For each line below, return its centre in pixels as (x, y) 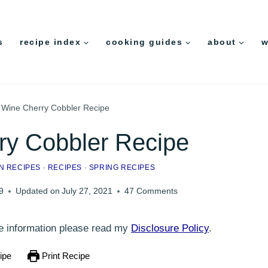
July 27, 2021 (87, 191)
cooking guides (144, 42)
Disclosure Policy (170, 229)
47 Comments (151, 191)
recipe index (50, 42)
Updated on (38, 191)
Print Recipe (64, 256)
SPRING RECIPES (122, 168)
